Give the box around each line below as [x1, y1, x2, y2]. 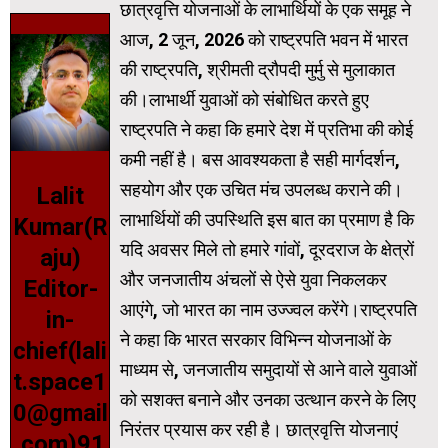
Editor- [22, 275, 98, 304]
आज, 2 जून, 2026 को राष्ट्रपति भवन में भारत [120, 29, 408, 51]
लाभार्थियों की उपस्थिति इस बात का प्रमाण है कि [120, 209, 414, 231]
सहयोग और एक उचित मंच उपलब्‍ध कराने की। [120, 179, 403, 201]
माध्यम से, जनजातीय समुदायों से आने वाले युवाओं [120, 359, 417, 381]
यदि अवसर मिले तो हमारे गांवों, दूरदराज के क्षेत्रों [120, 239, 414, 261]
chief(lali [13, 337, 107, 366]
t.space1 [13, 368, 107, 397]
